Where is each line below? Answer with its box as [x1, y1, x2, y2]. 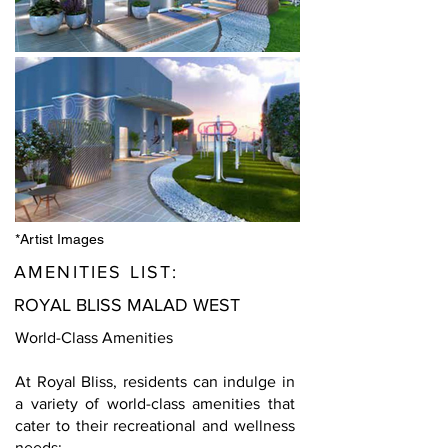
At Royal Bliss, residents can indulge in [15, 373, 295, 390]
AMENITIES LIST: [14, 262, 186, 282]
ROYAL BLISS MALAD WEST [14, 295, 240, 315]
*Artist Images [15, 231, 104, 247]
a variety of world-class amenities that [15, 395, 295, 412]
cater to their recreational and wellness [15, 417, 295, 434]
